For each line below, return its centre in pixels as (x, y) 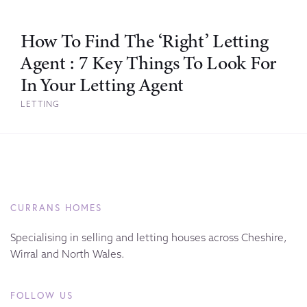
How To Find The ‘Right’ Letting (145, 41)
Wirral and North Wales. (67, 254)
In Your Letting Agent (102, 85)
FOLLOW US (42, 296)
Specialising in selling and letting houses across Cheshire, (149, 238)
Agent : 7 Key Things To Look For (149, 63)
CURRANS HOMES (57, 208)
